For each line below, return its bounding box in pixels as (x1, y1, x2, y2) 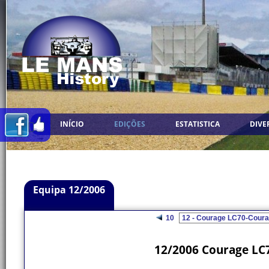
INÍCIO (60, 119, 84, 129)
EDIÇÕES (114, 119, 145, 129)
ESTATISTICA (175, 119, 220, 129)
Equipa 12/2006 (33, 183, 105, 196)
